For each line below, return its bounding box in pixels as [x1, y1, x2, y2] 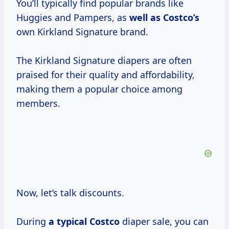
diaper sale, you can [120, 215, 209, 228]
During [16, 215, 49, 228]
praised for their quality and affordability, [16, 68, 195, 81]
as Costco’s [150, 11, 199, 24]
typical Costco [57, 215, 120, 228]
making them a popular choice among [16, 83, 182, 96]
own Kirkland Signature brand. [16, 26, 148, 38]
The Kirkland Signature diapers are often [16, 54, 192, 67]
